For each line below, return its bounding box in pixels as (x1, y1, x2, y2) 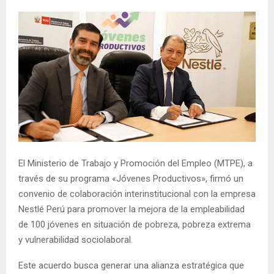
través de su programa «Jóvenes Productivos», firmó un (18, 172, 243, 184)
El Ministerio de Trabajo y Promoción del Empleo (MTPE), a (18, 157, 253, 169)
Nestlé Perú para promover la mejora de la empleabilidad (18, 203, 245, 215)
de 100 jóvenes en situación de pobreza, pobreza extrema (18, 218, 251, 230)
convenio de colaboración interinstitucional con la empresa (18, 188, 256, 199)
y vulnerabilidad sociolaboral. (18, 234, 133, 245)
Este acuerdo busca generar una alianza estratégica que (18, 259, 244, 271)
